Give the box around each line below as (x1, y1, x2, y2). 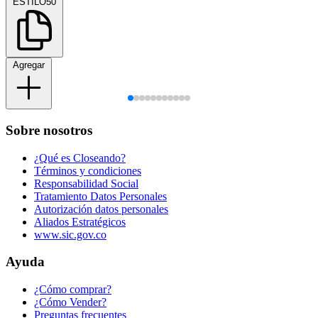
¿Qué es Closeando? (34, 151, 126, 164)
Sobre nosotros (6, 123, 92, 138)
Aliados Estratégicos (34, 215, 126, 228)
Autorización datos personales (34, 202, 168, 215)
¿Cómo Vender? (34, 296, 106, 309)
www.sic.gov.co (34, 228, 106, 241)
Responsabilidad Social (34, 177, 138, 190)
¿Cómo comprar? (34, 283, 111, 296)
